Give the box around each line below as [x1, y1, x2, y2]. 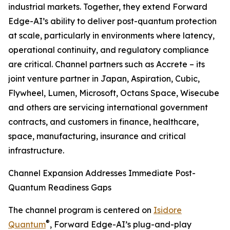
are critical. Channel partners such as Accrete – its [8, 59, 205, 70]
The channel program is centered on [8, 205, 154, 216]
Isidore [154, 205, 182, 216]
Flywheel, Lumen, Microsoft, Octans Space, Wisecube [8, 88, 219, 99]
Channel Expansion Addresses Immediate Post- [8, 168, 196, 179]
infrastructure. [8, 145, 64, 156]
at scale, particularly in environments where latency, [8, 30, 215, 41]
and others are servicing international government [8, 102, 208, 113]
